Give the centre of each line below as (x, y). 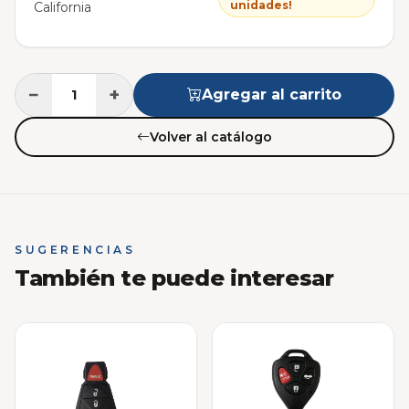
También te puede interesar (174, 278)
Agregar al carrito (271, 95)
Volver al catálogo (211, 136)
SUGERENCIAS (75, 250)
